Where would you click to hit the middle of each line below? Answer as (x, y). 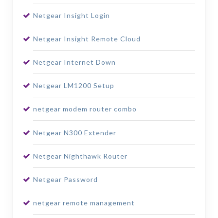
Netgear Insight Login (71, 15)
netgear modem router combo (85, 109)
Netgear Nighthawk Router (80, 156)
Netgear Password (65, 179)
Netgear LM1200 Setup (73, 86)
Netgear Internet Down (74, 62)
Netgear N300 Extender (74, 132)
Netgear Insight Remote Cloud (87, 38)
